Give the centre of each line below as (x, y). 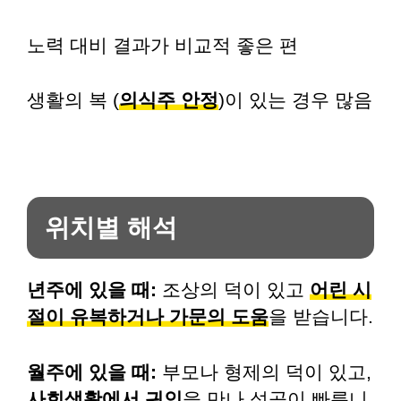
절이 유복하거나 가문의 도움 (148, 316)
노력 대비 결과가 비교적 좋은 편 (162, 45)
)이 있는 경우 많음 (295, 100)
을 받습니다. (321, 316)
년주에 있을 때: (92, 290)
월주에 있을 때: (92, 371)
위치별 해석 (111, 228)
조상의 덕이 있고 (233, 290)
